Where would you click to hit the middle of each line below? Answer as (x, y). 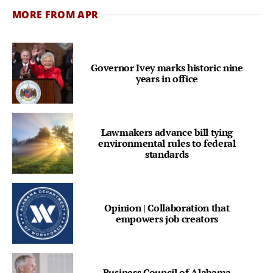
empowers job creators (167, 219)
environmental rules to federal (167, 144)
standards (167, 154)
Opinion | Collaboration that (167, 208)
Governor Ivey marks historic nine (167, 68)
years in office (167, 79)
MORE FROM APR (55, 15)
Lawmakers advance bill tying (167, 133)
